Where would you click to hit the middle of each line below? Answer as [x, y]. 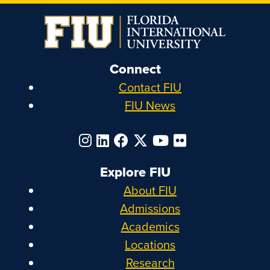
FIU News [150, 105]
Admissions [150, 209]
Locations [150, 245]
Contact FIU [150, 87]
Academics [150, 227]
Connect [135, 68]
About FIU [150, 190]
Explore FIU [135, 172]
